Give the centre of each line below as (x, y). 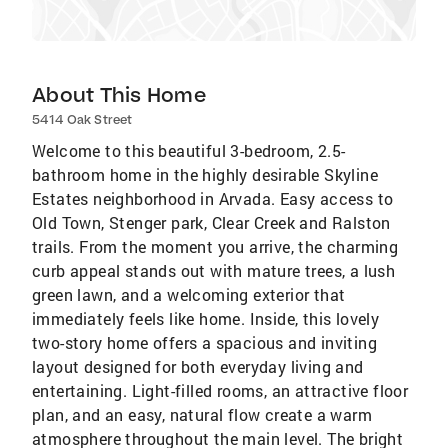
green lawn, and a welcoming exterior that (189, 294)
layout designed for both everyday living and (198, 366)
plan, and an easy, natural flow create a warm (202, 414)
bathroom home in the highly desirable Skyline (205, 174)
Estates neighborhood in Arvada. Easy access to (213, 198)
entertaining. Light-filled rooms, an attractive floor (220, 390)
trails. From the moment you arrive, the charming (215, 246)
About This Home (119, 94)
